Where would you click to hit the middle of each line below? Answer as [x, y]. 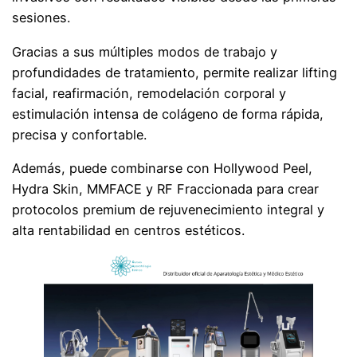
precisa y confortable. [80, 134]
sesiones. [41, 18]
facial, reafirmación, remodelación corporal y [149, 93]
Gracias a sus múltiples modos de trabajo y [145, 51]
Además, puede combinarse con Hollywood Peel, [163, 168]
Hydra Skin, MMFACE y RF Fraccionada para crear [166, 188]
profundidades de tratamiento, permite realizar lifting [175, 72]
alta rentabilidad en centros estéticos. [129, 230]
